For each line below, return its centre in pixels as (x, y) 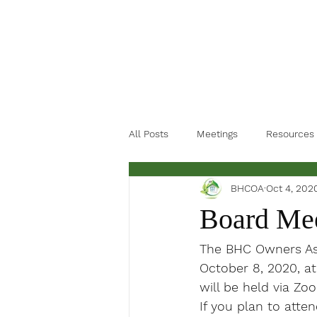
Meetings (217, 133)
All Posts (149, 133)
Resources (290, 133)
